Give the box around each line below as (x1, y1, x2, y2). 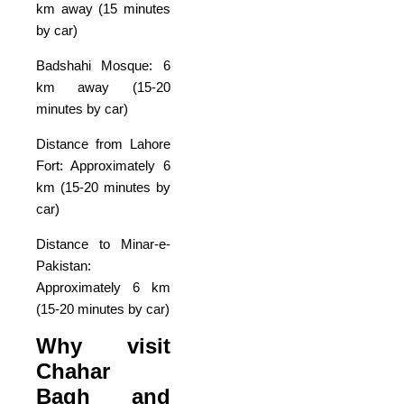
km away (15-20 (36, 78, 170, 95)
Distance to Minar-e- (36, 235, 170, 252)
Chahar (36, 358, 110, 383)
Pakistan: (36, 257, 91, 273)
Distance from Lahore (36, 135, 170, 151)
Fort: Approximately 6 (36, 157, 170, 173)
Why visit (36, 333, 170, 358)
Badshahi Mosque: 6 (36, 57, 170, 73)
